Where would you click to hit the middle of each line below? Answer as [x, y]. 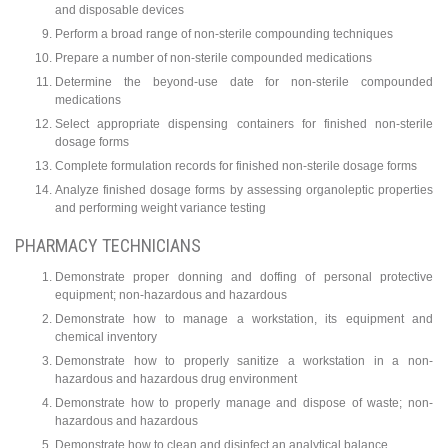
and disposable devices [119, 9]
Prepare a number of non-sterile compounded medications [213, 57]
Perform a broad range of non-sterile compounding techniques [224, 33]
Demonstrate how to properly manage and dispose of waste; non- [244, 403]
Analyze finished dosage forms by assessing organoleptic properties [244, 189]
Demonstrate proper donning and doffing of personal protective [244, 277]
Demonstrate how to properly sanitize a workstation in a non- [244, 361]
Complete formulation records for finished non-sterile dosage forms [236, 165]
